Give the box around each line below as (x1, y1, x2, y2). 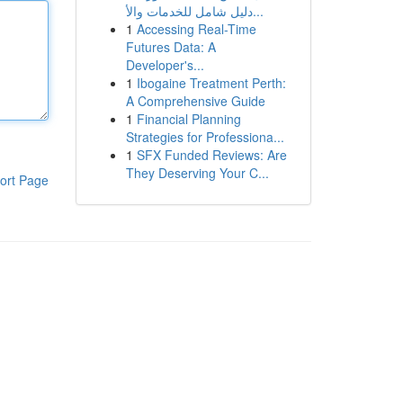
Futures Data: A (125, 38, 216, 56)
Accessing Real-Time (136, 20, 256, 38)
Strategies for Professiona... (125, 128, 284, 146)
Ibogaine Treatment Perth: (136, 74, 286, 92)
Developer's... (125, 56, 204, 74)
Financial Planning (136, 110, 241, 128)
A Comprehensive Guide (125, 92, 265, 110)
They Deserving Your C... (125, 164, 269, 182)
